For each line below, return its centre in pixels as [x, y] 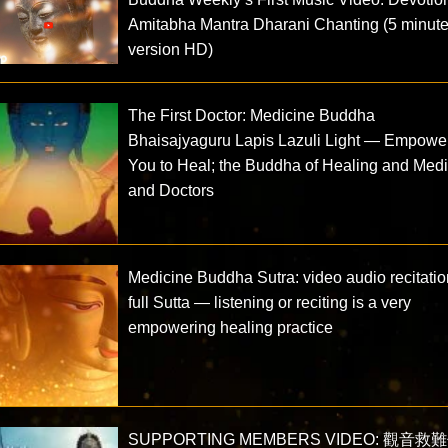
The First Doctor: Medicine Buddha [252, 116]
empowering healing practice [231, 327]
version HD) [171, 50]
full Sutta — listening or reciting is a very [270, 302]
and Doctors [171, 191]
